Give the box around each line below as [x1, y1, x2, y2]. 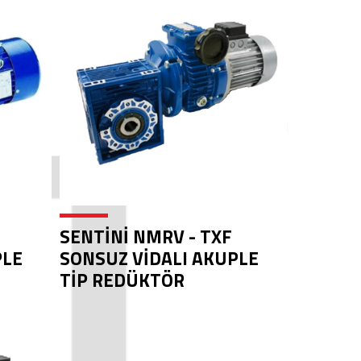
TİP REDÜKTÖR [59, 266, 185, 294]
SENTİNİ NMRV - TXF [59, 222, 232, 251]
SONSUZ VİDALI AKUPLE [59, 244, 259, 272]
